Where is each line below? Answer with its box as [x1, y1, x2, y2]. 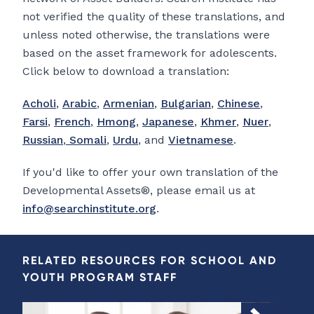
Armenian [103, 97, 154, 111]
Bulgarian [161, 97, 211, 111]
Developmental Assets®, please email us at [22, 184, 255, 198]
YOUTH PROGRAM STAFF [22, 270, 177, 285]
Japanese [142, 115, 194, 129]
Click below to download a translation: [22, 64, 229, 78]
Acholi [22, 97, 56, 111]
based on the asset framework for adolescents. [22, 46, 277, 60]
